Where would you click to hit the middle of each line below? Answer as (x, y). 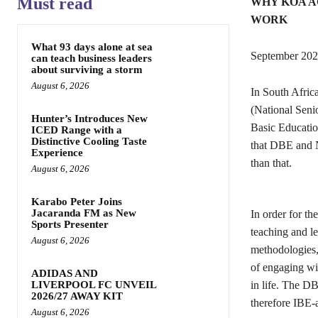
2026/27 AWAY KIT (77, 296)
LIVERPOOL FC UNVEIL (94, 285)
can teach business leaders (92, 58)
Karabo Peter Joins (77, 202)
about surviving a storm (87, 70)
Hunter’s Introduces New (89, 119)
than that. (271, 163)
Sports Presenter (70, 224)
